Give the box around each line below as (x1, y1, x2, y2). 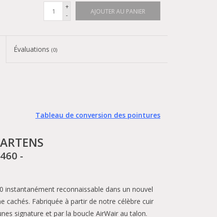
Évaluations (14, 45, 52, 54)
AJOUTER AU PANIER (91, 7, 145, 15)
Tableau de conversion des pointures (35, 110, 160, 120)
